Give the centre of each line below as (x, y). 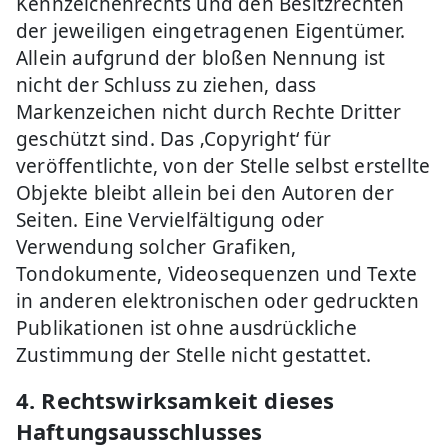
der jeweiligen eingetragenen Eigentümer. (211, 31)
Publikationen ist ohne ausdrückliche (186, 328)
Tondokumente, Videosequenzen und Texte (217, 274)
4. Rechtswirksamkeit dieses (175, 400)
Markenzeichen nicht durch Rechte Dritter (209, 112)
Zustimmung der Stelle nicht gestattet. (194, 355)
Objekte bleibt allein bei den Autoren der (205, 193)
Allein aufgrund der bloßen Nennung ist (201, 58)
